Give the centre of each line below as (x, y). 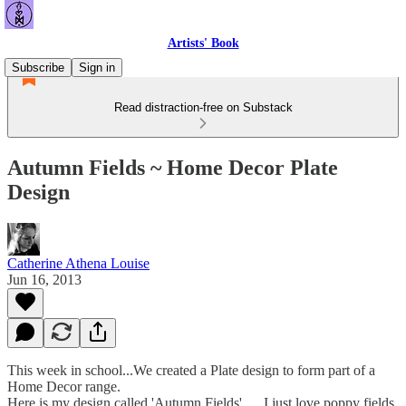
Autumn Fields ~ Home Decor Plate (173, 167)
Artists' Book (203, 43)
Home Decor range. (66, 386)
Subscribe (38, 68)
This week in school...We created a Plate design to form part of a (191, 370)
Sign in (97, 68)
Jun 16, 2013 (44, 279)
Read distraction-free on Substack (203, 107)
